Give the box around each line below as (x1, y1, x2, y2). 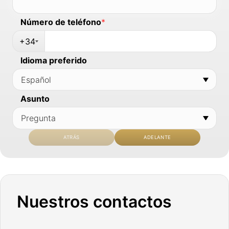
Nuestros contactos (17, 191, 172, 212)
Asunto (20, 94, 50, 104)
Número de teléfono (20, 16, 101, 27)
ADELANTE (143, 134, 172, 141)
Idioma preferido (20, 55, 87, 66)
